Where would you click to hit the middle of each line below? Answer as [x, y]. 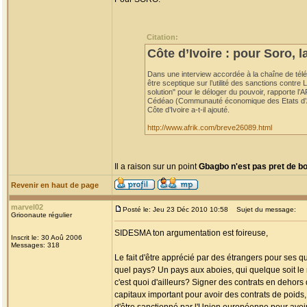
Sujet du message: [263, 209]
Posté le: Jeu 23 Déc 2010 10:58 [175, 209]
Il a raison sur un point [157, 167]
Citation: [162, 37]
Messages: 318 [35, 245]
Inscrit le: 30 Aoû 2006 [47, 237]
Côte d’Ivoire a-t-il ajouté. [188, 110]
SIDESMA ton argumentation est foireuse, [191, 233]
